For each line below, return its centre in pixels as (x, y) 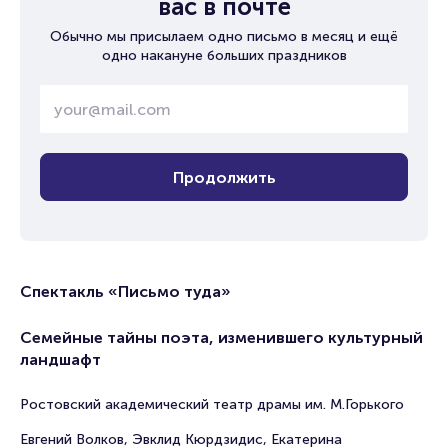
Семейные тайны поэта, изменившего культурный (221, 337)
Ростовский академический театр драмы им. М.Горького (212, 404)
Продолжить (224, 177)
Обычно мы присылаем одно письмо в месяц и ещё (224, 36)
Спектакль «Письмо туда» (125, 291)
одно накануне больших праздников (224, 55)
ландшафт (60, 359)
